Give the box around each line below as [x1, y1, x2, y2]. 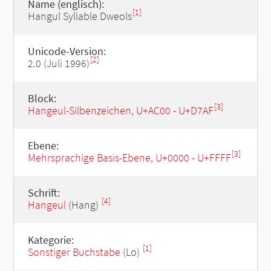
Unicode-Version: [27, 44, 106, 58]
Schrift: [27, 186, 60, 200]
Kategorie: [27, 233, 74, 247]
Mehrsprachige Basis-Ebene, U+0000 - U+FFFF [27, 151, 231, 165]
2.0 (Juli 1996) [27, 56, 90, 70]
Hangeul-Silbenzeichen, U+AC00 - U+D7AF [27, 103, 214, 117]
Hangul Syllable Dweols [27, 9, 132, 23]
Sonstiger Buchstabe [27, 245, 120, 259]
